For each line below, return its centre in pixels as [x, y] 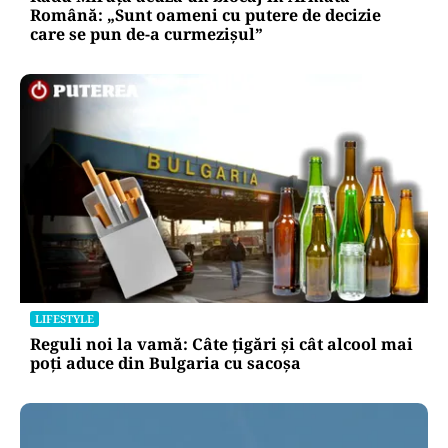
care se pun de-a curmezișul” [146, 33]
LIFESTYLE [64, 318]
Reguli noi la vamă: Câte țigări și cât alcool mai [221, 343]
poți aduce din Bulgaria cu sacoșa [165, 362]
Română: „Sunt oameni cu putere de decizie [205, 14]
